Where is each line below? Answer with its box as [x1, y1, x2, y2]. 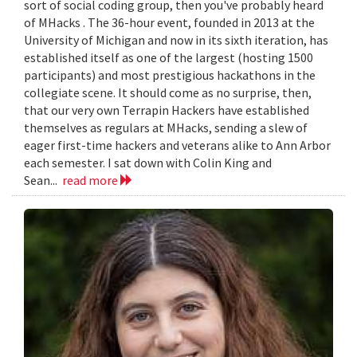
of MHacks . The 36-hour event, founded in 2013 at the [24, 14, 315, 31]
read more [62, 172, 120, 189]
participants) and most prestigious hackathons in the [24, 67, 316, 84]
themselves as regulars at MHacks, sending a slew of [24, 120, 308, 136]
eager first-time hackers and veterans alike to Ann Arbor [24, 137, 331, 154]
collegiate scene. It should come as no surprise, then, [24, 84, 312, 101]
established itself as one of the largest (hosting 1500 [24, 49, 313, 66]
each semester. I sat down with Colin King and [24, 155, 272, 171]
